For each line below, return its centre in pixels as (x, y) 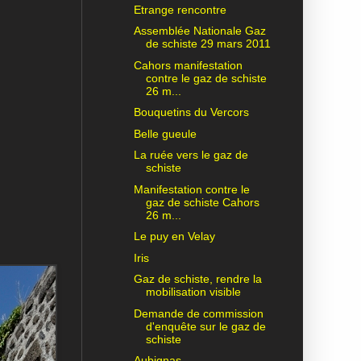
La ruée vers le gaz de (191, 155)
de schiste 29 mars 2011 (208, 44)
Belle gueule (165, 133)
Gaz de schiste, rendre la (197, 279)
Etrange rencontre (180, 9)
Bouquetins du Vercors (191, 112)
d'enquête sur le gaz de (205, 326)
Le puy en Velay (174, 237)
